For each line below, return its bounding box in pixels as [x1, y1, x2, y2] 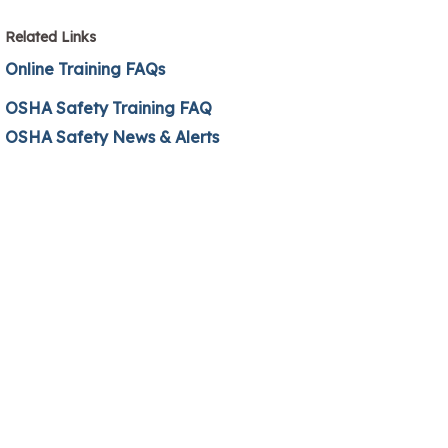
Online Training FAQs [5, 58, 165, 79]
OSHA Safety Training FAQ [5, 97, 212, 118]
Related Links [5, 27, 96, 46]
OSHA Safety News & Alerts [5, 126, 223, 147]
